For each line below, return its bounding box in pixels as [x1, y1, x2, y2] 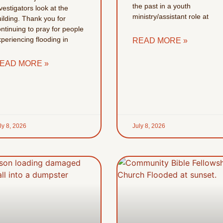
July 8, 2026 [132, 122, 165, 130]
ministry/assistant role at [132, 12, 209, 21]
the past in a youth [132, 2, 191, 10]
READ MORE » [132, 36, 188, 45]
